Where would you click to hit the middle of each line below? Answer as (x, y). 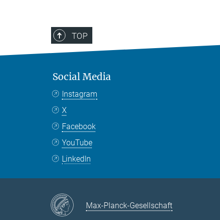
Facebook (79, 126)
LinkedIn (77, 159)
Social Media (82, 76)
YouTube (77, 142)
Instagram (80, 94)
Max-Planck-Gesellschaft (129, 206)
